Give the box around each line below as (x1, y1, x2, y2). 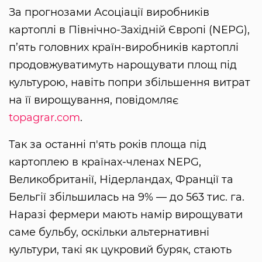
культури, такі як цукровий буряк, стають (9, 243, 232, 256)
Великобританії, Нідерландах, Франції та (9, 173, 233, 186)
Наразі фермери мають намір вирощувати (9, 208, 243, 221)
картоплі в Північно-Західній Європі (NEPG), (9, 23, 250, 36)
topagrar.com (9, 111, 80, 124)
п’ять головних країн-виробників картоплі (9, 40, 239, 54)
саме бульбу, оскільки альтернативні (9, 225, 209, 239)
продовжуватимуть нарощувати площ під (9, 58, 237, 71)
